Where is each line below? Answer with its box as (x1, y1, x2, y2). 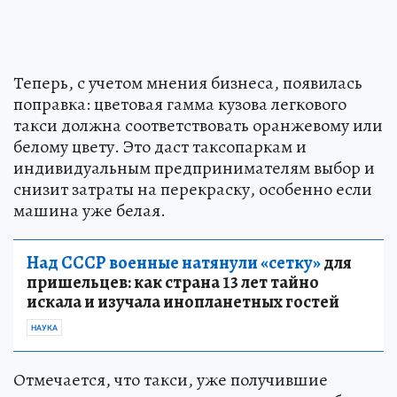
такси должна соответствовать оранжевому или (13, 113, 383, 138)
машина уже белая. (13, 198, 166, 223)
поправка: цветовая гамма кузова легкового (13, 92, 346, 117)
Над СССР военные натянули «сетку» (27, 251, 321, 276)
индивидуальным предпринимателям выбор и (13, 156, 375, 181)
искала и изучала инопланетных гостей (27, 290, 339, 315)
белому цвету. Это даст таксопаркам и (13, 135, 307, 160)
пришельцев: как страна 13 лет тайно (27, 270, 319, 295)
